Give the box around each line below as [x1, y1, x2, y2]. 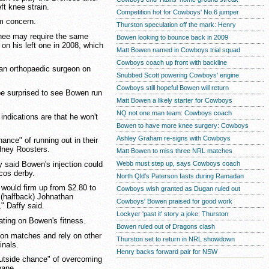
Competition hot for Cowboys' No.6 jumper [116, 8, 239, 16]
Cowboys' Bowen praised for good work [116, 198, 232, 205]
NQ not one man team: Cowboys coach [116, 109, 232, 116]
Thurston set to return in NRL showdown [116, 235, 235, 243]
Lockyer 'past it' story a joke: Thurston [116, 210, 228, 217]
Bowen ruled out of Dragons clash [116, 223, 215, 230]
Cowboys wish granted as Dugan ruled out [116, 185, 240, 192]
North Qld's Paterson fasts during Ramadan [116, 172, 244, 180]
